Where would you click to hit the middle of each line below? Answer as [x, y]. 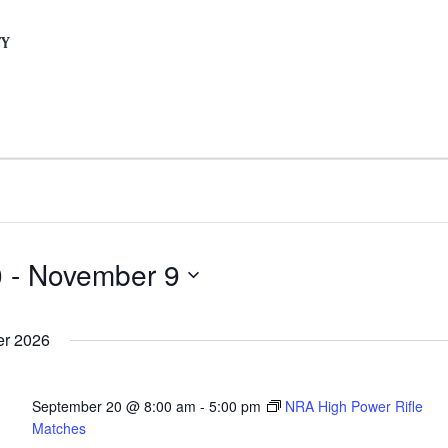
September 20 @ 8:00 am [113, 406]
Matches [58, 428]
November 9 [104, 274]
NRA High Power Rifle [353, 406]
